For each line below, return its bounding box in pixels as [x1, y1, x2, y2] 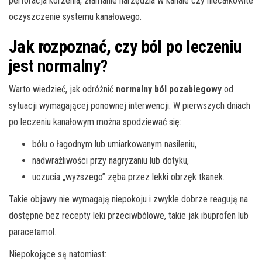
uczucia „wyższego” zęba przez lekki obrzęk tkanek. [32, 171, 225, 182]
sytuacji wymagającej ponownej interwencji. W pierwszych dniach [9, 99, 250, 111]
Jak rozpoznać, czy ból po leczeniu [9, 36, 242, 57]
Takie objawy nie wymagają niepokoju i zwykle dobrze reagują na [9, 193, 248, 205]
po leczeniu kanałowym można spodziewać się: [9, 116, 181, 127]
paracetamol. [9, 226, 56, 237]
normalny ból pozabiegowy [116, 83, 222, 95]
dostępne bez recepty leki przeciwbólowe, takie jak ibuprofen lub [9, 209, 249, 221]
